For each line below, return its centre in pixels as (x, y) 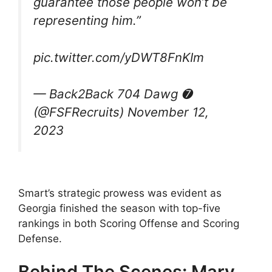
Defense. (40, 238)
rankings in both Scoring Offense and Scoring (129, 223)
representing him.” (87, 20)
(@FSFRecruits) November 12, (121, 112)
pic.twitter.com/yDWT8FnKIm (119, 57)
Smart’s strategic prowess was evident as (120, 193)
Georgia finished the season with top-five (119, 208)
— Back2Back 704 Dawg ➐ (113, 94)
